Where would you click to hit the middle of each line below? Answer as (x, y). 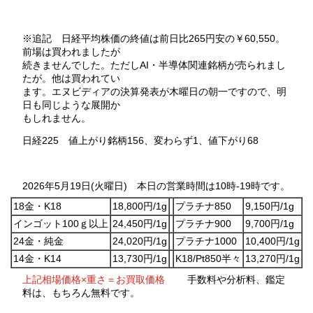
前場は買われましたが (71, 51)
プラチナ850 (203, 206)
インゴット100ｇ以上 (61, 224)
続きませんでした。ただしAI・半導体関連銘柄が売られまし (154, 65)
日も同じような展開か (71, 104)
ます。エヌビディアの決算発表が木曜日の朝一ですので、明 (154, 91)
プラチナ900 (203, 224)
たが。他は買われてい (71, 78)
